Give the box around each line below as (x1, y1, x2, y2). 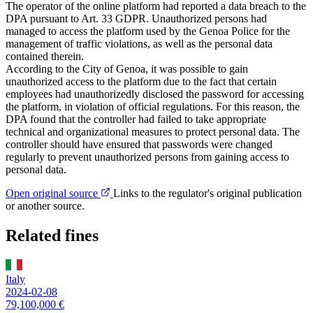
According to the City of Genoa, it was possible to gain (6, 63, 248, 75)
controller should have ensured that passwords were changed (6, 138, 272, 151)
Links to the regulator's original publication (113, 187, 302, 200)
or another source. (6, 200, 85, 212)
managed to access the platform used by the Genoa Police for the (6, 25, 290, 38)
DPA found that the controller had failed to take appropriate (6, 113, 266, 126)
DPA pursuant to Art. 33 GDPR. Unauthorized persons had (6, 13, 267, 25)
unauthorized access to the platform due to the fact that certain (6, 75, 277, 88)
